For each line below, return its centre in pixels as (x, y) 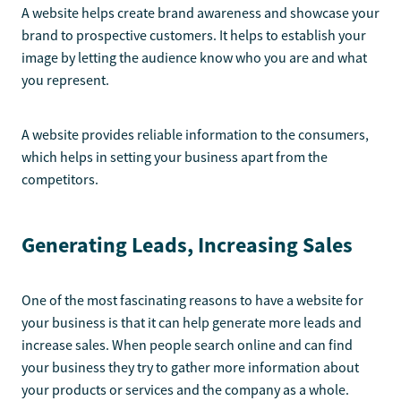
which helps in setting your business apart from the (175, 158)
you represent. (65, 81)
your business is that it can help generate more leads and (192, 324)
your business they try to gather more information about (190, 368)
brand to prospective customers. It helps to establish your (194, 36)
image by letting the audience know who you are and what (194, 59)
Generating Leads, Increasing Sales (187, 246)
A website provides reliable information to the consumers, (195, 136)
